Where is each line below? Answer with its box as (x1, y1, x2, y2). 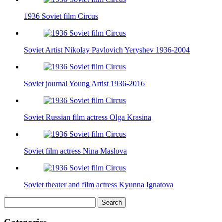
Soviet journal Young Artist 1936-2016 (24, 79, 145, 88)
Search (3, 197, 25, 206)
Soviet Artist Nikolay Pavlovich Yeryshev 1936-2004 (24, 46, 190, 55)
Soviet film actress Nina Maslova (24, 147, 127, 156)
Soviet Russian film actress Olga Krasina (24, 113, 151, 122)
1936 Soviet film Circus (24, 12, 98, 21)
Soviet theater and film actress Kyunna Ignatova (24, 180, 173, 189)
